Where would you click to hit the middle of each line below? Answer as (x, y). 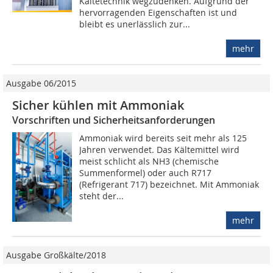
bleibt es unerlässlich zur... (135, 24)
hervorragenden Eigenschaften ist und (158, 13)
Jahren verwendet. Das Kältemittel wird (160, 150)
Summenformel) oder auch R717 (146, 173)
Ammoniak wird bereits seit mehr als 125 (163, 138)
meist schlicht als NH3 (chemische (149, 161)
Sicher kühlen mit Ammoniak (98, 105)
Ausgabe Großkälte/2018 (56, 255)
